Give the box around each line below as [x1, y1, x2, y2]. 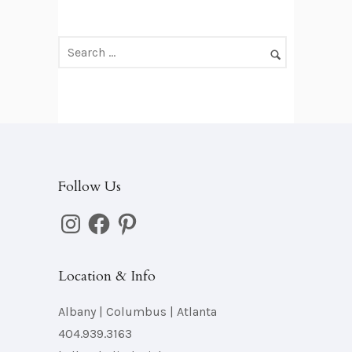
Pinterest [114, 208, 165, 224]
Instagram [57, 208, 116, 224]
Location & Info [58, 266, 156, 286]
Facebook [86, 208, 141, 224]
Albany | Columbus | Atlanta [58, 303, 217, 319]
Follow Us [58, 176, 121, 196]
